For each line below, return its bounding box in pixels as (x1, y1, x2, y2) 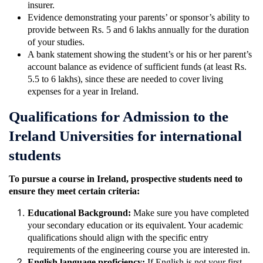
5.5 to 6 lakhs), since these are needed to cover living (28, 74, 223, 85)
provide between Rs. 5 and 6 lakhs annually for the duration (28, 25, 249, 35)
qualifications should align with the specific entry (28, 232, 208, 242)
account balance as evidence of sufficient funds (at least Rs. (28, 62, 247, 72)
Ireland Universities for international (9, 128, 242, 144)
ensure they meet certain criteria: (9, 186, 140, 196)
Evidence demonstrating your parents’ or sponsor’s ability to (28, 12, 249, 23)
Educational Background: (28, 207, 133, 218)
